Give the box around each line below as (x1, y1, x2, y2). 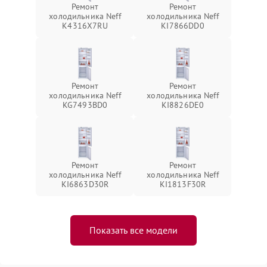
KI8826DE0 (161, 99, 204, 110)
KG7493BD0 (62, 99, 108, 110)
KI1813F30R (159, 178, 206, 190)
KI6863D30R (61, 178, 109, 190)
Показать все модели (89, 223, 178, 236)
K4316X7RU (62, 20, 108, 31)
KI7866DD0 (161, 20, 204, 31)
